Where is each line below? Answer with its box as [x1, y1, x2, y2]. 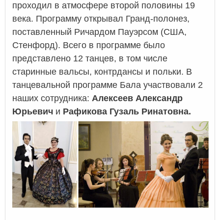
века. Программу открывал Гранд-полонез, [12, 13, 190, 24]
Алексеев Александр [92, 93, 183, 103]
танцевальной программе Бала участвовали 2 [12, 80, 203, 90]
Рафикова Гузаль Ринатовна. [63, 106, 191, 116]
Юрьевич [12, 106, 53, 116]
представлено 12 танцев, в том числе [12, 53, 167, 63]
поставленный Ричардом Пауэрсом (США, [12, 27, 187, 37]
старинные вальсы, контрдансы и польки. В [12, 66, 192, 77]
